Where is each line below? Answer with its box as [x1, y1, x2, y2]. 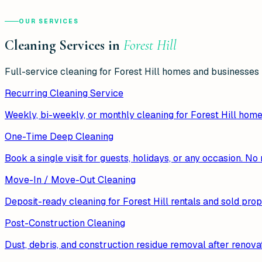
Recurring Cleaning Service [5, 87, 123, 99]
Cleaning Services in [5, 36, 123, 54]
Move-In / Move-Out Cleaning [5, 173, 136, 186]
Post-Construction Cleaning [5, 216, 125, 229]
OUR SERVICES [19, 17, 79, 25]
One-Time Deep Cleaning [5, 130, 113, 143]
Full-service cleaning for [5, 65, 114, 78]
